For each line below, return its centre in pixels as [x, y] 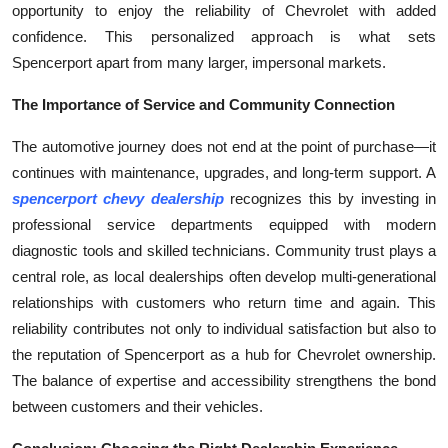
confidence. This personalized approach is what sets [224, 36]
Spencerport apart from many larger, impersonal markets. [199, 62]
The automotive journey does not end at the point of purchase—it [224, 146]
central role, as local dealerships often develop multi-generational [224, 276]
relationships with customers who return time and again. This [224, 302]
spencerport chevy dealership [118, 198]
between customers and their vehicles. [137, 406]
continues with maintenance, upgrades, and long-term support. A [224, 172]
